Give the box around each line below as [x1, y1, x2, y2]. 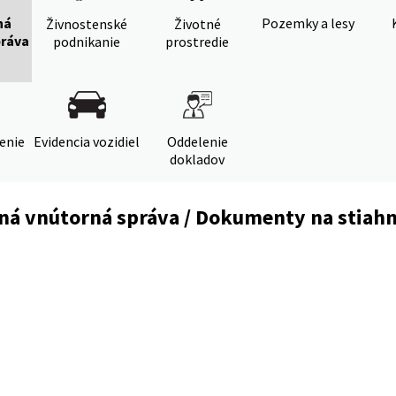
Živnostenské [46, 15, 127, 33]
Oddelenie [166, 133, 228, 150]
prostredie [165, 33, 229, 50]
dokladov [170, 150, 225, 168]
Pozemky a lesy [261, 14, 354, 32]
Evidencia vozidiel [34, 133, 140, 150]
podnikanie [53, 33, 120, 50]
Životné [173, 15, 221, 33]
